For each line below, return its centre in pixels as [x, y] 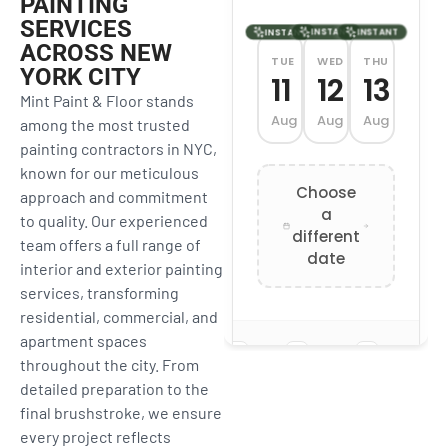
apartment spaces [83, 340]
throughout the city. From [109, 364]
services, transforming [99, 292]
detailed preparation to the [114, 388]
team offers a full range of [110, 244]
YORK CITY [80, 76]
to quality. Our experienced [114, 220]
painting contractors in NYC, [118, 148]
